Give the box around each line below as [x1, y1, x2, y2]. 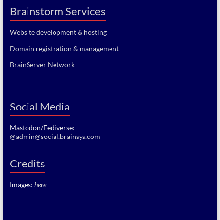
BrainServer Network [9, 60, 75, 69]
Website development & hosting [9, 28, 107, 36]
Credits [9, 157, 45, 170]
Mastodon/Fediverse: [9, 123, 75, 132]
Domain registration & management [9, 44, 119, 53]
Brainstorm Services [9, 4, 106, 18]
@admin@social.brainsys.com [9, 132, 100, 140]
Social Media [9, 100, 70, 113]
